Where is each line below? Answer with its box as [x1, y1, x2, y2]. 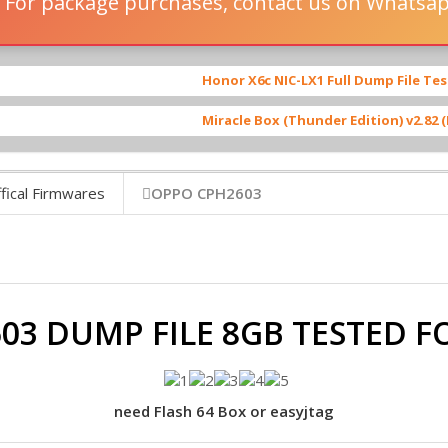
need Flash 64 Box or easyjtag [114, 401, 334, 422]
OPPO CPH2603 [151, 182, 262, 203]
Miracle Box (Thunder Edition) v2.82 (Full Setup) [116, 110, 433, 129]
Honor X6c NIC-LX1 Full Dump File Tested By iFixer [116, 70, 445, 89]
